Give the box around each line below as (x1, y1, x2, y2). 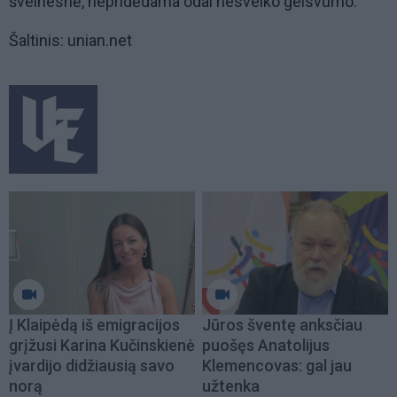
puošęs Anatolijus (202, 335, 330, 354)
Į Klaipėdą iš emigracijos (9, 315, 180, 334)
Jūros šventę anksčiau (202, 315, 362, 334)
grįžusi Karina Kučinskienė (9, 335, 195, 354)
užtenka (202, 376, 260, 395)
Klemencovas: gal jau (202, 355, 352, 375)
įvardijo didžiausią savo (9, 355, 175, 375)
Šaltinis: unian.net (9, 31, 132, 51)
